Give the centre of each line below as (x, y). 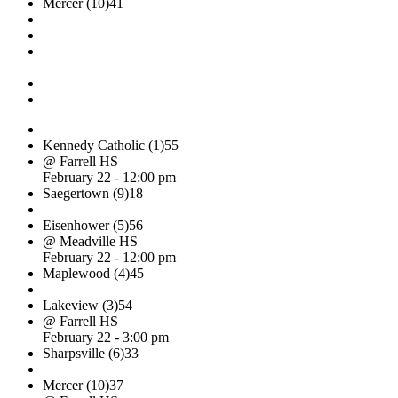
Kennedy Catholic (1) (103, 145)
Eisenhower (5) (86, 225)
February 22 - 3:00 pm (106, 337)
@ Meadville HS (90, 241)
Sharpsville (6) (84, 353)
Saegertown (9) (86, 193)
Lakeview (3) (80, 305)
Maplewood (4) (86, 273)
